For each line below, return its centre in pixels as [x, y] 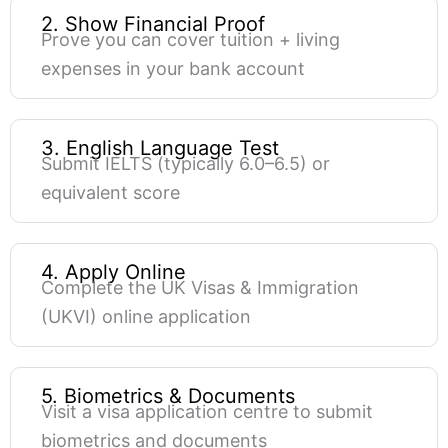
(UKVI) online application [146, 317]
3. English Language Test [160, 148]
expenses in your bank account [173, 69]
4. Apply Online [113, 272]
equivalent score [110, 193]
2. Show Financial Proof [153, 24]
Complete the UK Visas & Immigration [200, 288]
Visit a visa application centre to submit [207, 412]
